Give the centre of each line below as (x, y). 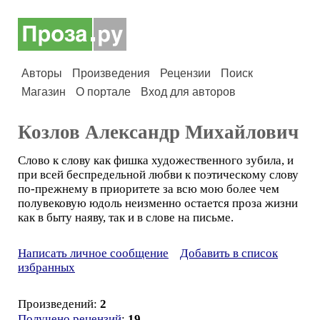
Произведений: (59, 304)
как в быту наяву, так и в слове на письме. (126, 217)
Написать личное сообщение (93, 253)
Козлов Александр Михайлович (158, 132)
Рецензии (185, 73)
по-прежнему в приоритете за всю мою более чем (149, 189)
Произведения (111, 73)
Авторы (42, 73)
